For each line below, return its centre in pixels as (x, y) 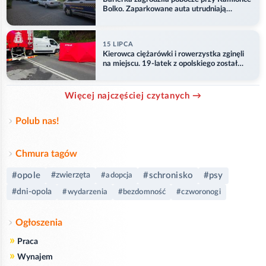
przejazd (117, 19)
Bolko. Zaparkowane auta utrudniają (164, 9)
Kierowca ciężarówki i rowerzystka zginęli (173, 55)
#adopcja (117, 176)
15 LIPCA (118, 45)
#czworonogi (199, 192)
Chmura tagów (46, 153)
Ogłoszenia (39, 222)
